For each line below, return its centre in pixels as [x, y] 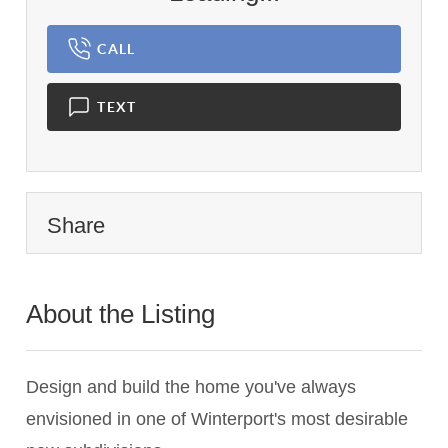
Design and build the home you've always [191, 387]
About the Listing [124, 314]
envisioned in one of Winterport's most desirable [217, 419]
